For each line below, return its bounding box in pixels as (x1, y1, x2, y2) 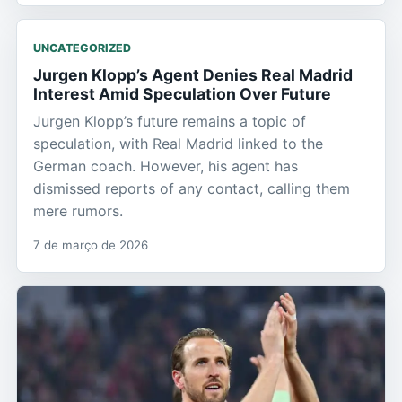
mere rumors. (33, 201, 123, 220)
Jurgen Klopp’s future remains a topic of (33, 111, 306, 130)
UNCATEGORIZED (33, 40, 131, 55)
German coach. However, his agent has (33, 156, 298, 175)
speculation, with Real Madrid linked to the (33, 134, 323, 153)
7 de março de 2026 (33, 237, 148, 252)
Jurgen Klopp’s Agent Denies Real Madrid (33, 65, 353, 84)
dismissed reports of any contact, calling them (33, 179, 350, 197)
